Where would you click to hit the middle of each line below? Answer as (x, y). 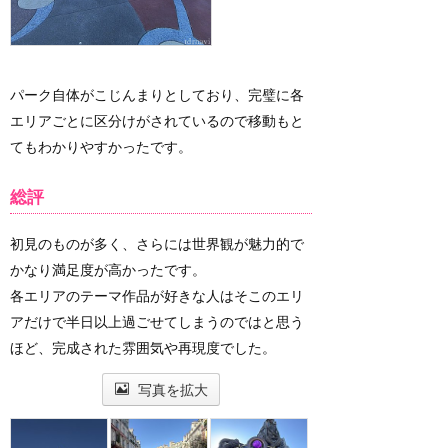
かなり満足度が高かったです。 (108, 269)
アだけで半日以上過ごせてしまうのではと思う (157, 321)
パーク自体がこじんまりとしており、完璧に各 (157, 95)
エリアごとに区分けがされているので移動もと (157, 121)
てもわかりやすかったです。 (101, 147)
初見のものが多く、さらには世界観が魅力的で (157, 243)
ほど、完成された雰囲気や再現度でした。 (143, 347)
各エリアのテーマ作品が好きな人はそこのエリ (157, 295)
